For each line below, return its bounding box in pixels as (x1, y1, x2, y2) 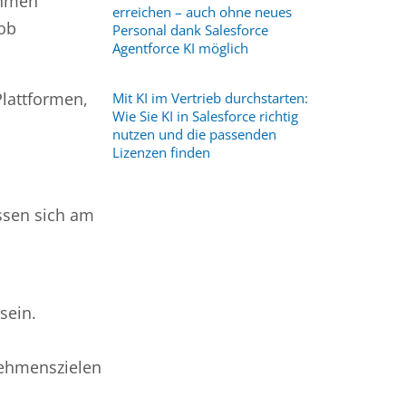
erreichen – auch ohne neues (111, 3, 292, 21)
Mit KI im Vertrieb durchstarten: (111, 89, 308, 107)
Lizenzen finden (111, 143, 210, 161)
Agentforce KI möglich (111, 39, 248, 57)
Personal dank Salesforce (111, 21, 268, 39)
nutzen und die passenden (111, 125, 276, 143)
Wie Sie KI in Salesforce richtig (111, 107, 298, 125)
